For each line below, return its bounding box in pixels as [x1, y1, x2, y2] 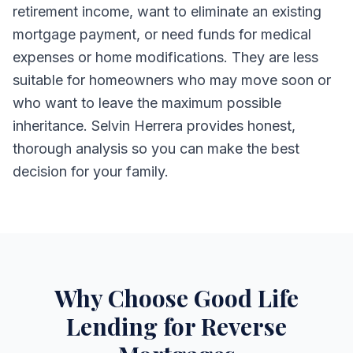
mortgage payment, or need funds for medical [13, 26, 311, 43]
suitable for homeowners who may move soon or [13, 72, 331, 88]
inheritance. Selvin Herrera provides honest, [13, 117, 295, 134]
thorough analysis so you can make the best [13, 140, 299, 157]
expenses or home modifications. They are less [13, 49, 318, 65]
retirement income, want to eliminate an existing [13, 3, 321, 20]
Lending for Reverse [66, 310, 287, 342]
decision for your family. [13, 163, 169, 180]
